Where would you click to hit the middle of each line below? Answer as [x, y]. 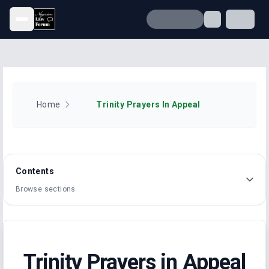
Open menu [46, 25]
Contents [35, 171]
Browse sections [45, 189]
